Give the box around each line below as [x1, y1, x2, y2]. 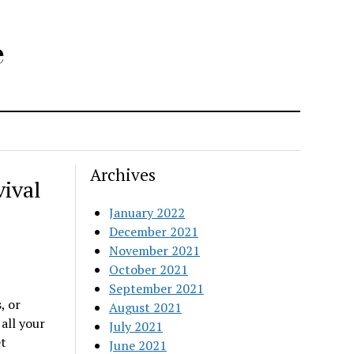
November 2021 [109, 242, 201, 259]
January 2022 [109, 204, 186, 221]
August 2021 [109, 299, 183, 316]
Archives [90, 164, 156, 186]
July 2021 [109, 318, 164, 335]
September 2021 [109, 280, 205, 297]
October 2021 [109, 261, 189, 278]
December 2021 [109, 223, 199, 240]
